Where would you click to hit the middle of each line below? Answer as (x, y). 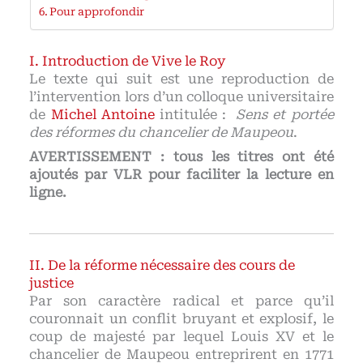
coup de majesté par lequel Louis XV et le (181, 336)
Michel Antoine (102, 115)
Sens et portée (285, 115)
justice (52, 283)
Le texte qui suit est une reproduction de (181, 79)
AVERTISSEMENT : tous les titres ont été (181, 157)
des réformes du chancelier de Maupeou (162, 133)
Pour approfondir (97, 12)
